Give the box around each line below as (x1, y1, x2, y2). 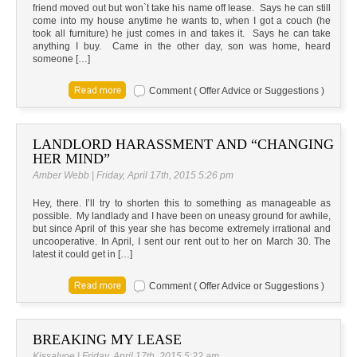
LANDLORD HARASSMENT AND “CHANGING (33, 136, 334, 153)
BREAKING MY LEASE (33, 331, 182, 348)
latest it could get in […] (33, 249, 132, 261)
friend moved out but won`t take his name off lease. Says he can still (33, 2, 331, 14)
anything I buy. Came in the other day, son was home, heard (33, 41, 331, 53)
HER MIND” (33, 151, 110, 167)
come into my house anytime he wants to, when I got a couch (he (33, 15, 331, 27)
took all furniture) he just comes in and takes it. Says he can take (33, 28, 331, 40)
